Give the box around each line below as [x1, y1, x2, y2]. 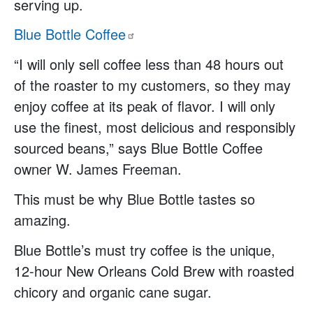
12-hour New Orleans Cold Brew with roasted [14, 260, 294, 281]
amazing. [14, 210, 71, 231]
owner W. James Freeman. [14, 159, 182, 180]
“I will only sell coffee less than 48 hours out [14, 54, 284, 75]
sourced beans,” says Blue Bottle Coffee [14, 138, 263, 159]
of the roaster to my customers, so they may [14, 75, 291, 96]
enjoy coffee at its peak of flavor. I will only [14, 96, 275, 117]
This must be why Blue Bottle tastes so [14, 189, 255, 210]
